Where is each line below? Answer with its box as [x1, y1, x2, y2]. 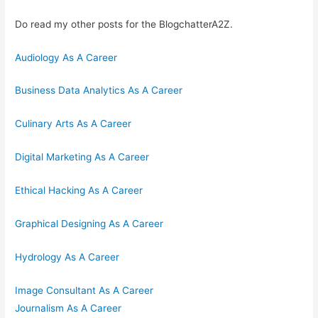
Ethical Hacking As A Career [15, 185, 143, 197]
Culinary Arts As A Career [15, 118, 132, 130]
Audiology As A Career [15, 51, 118, 63]
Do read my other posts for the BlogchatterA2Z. [15, 18, 234, 30]
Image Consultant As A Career [15, 284, 154, 296]
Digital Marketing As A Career [15, 151, 150, 163]
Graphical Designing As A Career [15, 217, 164, 229]
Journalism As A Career [15, 302, 122, 314]
